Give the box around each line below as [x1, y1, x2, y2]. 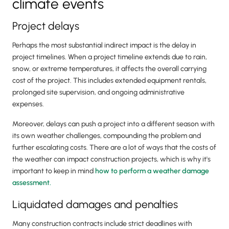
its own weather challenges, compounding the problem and [12, 131, 201, 141]
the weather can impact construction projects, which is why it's [12, 155, 211, 164]
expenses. [12, 100, 44, 109]
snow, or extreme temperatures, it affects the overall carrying [12, 64, 207, 74]
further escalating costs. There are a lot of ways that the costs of [12, 143, 216, 152]
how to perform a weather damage [95, 167, 209, 176]
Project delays [12, 19, 79, 33]
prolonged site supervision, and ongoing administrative [12, 88, 185, 97]
